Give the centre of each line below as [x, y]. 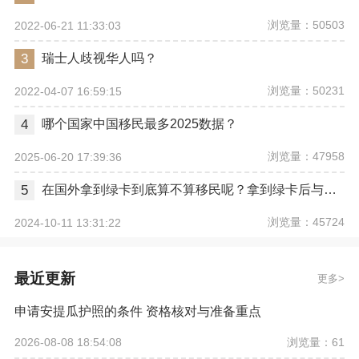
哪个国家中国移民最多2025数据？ [139, 124]
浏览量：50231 [307, 91]
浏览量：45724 [307, 222]
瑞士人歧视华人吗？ [99, 58]
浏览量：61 [316, 342]
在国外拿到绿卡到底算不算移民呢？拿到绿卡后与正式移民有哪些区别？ [330, 190]
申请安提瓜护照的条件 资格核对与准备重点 [137, 311]
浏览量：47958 [307, 157]
